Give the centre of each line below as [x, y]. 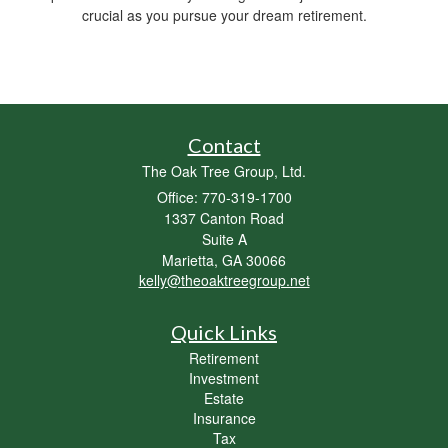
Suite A [224, 238]
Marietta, [190, 259]
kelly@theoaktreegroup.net [224, 279]
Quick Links [224, 331]
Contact [224, 144]
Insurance [224, 417]
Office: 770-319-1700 [224, 196]
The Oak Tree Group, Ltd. [224, 170]
